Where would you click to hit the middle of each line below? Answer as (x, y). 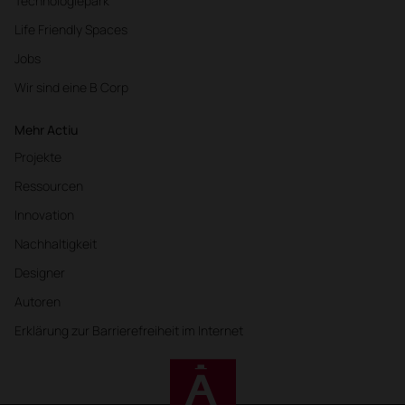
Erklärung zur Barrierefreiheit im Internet (129, 330)
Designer (40, 272)
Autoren (38, 301)
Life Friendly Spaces (71, 29)
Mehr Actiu (46, 129)
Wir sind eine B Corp (71, 87)
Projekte (38, 156)
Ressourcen (49, 185)
